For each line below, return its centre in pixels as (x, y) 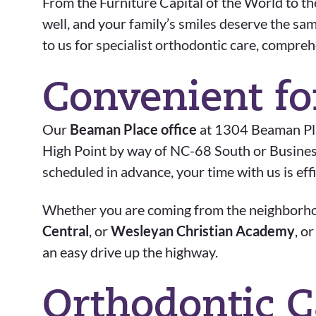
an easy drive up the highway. (130, 252)
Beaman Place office (133, 129)
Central (66, 231)
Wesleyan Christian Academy (203, 231)
